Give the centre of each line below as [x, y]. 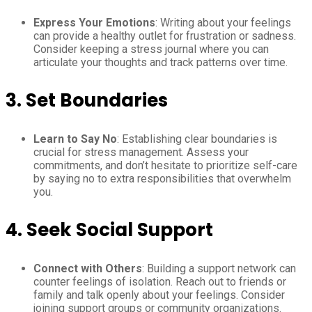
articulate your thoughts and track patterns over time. [161, 62]
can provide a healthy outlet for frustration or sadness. [165, 36]
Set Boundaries [97, 100]
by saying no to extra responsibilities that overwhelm [162, 178]
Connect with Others [88, 268]
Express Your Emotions [94, 22]
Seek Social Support [120, 229]
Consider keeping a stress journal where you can [151, 49]
